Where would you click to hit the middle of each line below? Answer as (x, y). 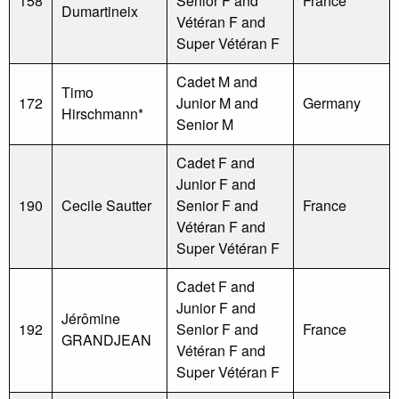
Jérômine (91, 318)
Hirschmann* (102, 113)
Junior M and (217, 102)
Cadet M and (217, 81)
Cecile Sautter (106, 205)
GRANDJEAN (106, 339)
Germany (332, 102)
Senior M (205, 124)
